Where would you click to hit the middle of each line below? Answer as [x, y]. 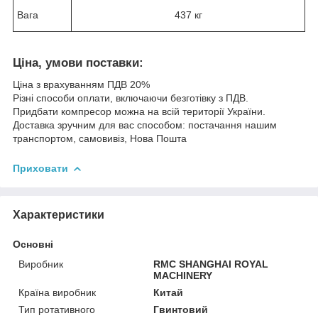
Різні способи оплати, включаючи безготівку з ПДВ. [131, 98]
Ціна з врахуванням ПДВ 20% [81, 85]
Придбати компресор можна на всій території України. [139, 112]
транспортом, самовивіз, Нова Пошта [100, 139]
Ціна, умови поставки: [78, 63]
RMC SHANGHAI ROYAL [211, 264]
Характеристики [59, 214]
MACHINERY [183, 275]
